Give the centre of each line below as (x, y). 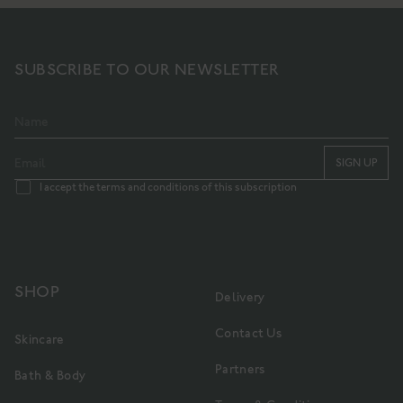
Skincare (40, 340)
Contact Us (248, 333)
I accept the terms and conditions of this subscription (168, 187)
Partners (240, 369)
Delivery (240, 297)
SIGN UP (356, 163)
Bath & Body (50, 376)
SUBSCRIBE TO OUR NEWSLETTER (147, 69)
